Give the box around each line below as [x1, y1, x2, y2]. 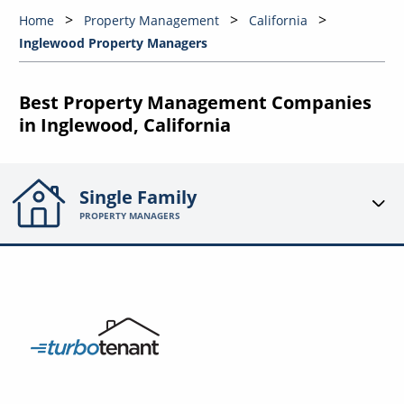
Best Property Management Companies [18, 90, 372, 115]
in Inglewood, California [18, 113, 231, 138]
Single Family [79, 185, 197, 210]
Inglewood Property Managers [18, 34, 207, 52]
